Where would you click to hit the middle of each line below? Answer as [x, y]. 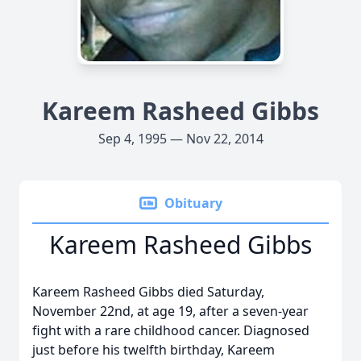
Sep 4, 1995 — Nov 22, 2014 [180, 139]
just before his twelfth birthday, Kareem [154, 350]
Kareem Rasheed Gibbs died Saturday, [148, 292]
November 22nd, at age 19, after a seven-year [170, 311]
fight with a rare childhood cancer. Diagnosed [171, 330]
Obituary [193, 203]
